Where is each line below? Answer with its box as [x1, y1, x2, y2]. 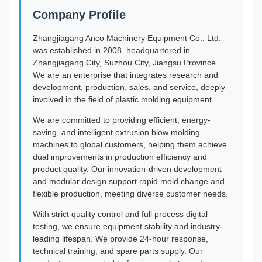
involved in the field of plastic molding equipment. [33, 95, 214, 104]
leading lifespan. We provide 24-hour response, [33, 234, 208, 243]
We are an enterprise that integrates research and [33, 70, 218, 80]
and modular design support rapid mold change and [33, 177, 225, 186]
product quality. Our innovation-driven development [33, 164, 222, 174]
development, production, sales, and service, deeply [33, 82, 225, 92]
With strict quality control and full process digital [33, 209, 208, 219]
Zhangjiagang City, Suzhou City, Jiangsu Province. [33, 58, 218, 67]
